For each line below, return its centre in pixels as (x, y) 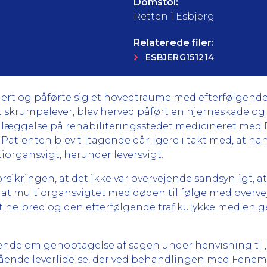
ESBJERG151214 (180, 57)
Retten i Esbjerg (174, 16)
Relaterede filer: (174, 43)
